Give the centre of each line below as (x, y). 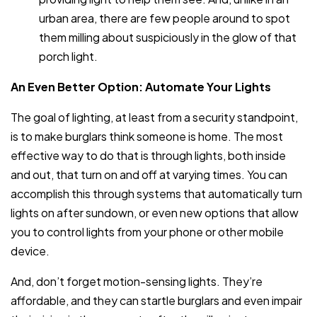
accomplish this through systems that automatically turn (156, 193)
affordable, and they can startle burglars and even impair (156, 300)
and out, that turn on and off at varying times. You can (149, 174)
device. (30, 250)
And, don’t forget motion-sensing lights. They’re (137, 281)
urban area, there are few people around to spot (165, 18)
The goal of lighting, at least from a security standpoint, (154, 117)
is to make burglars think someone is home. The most (147, 136)
